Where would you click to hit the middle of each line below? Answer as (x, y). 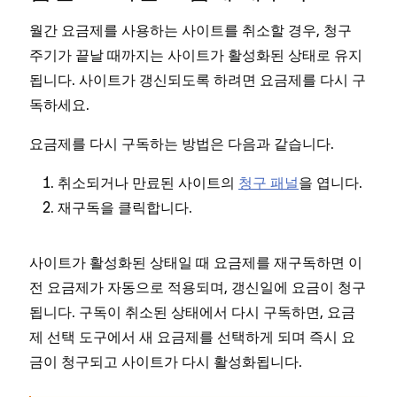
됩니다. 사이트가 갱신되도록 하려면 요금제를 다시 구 (198, 79)
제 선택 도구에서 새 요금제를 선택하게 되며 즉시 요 (192, 336)
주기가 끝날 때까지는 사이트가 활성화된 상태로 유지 (196, 54)
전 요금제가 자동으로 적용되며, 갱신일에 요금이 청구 (198, 287)
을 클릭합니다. (146, 207)
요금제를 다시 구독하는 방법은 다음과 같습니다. (182, 143)
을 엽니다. (331, 182)
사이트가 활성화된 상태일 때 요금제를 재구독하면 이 (196, 262)
